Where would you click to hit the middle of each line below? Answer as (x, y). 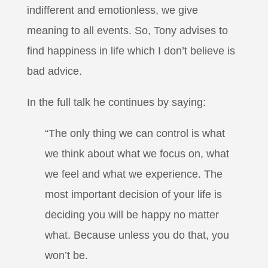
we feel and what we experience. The (133, 174)
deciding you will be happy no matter (132, 214)
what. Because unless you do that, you (137, 235)
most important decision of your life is (133, 194)
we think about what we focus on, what (137, 153)
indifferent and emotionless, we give (112, 10)
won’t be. (66, 255)
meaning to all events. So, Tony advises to (127, 30)
